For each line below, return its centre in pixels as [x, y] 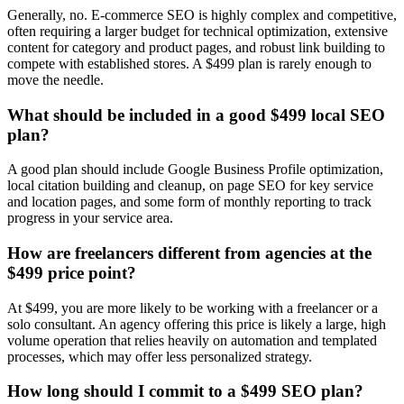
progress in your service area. [90, 218]
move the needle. [55, 79]
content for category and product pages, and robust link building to [196, 47]
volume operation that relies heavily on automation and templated [192, 340]
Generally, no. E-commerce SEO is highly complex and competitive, [202, 14]
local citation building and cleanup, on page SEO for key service [190, 186]
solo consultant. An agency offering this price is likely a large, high [197, 324]
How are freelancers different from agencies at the [189, 253]
